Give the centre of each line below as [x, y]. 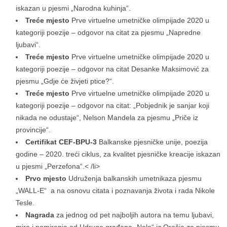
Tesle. [25, 203]
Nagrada [41, 215]
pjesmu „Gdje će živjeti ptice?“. [65, 81]
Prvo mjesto [47, 179]
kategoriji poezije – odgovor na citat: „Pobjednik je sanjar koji [112, 106]
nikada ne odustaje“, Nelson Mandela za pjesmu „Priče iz [107, 118]
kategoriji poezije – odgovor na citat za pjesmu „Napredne [108, 33]
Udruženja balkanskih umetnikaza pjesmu [135, 179]
